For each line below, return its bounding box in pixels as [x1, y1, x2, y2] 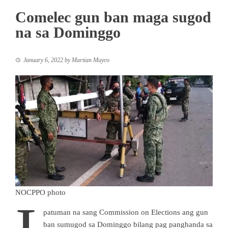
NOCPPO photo [15, 188, 66, 196]
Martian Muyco [72, 56, 109, 64]
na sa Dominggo [15, 23, 121, 41]
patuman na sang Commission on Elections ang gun [43, 208, 208, 216]
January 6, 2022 [23, 56, 63, 64]
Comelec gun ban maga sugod [15, 8, 211, 25]
